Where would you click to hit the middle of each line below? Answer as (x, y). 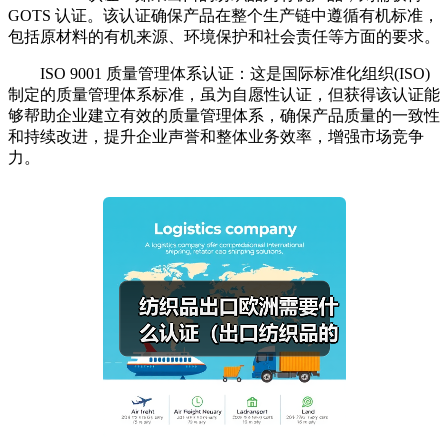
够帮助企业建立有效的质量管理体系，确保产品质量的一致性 (224, 115)
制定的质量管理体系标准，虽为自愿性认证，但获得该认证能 (224, 94)
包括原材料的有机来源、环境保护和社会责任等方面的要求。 (224, 36)
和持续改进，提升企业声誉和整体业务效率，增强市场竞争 (216, 136)
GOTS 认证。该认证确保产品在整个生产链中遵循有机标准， (223, 15)
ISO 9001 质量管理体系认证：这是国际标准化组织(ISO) (219, 73)
